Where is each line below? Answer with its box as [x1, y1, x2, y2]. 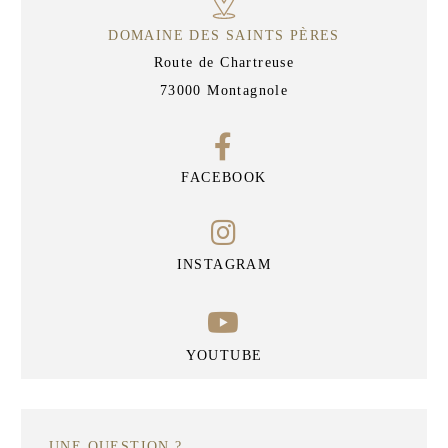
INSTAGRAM [176, 256, 272, 272]
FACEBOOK [181, 170, 267, 186]
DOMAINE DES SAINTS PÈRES [108, 28, 340, 44]
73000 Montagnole [159, 83, 289, 99]
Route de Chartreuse [153, 55, 295, 71]
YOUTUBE [185, 347, 263, 363]
